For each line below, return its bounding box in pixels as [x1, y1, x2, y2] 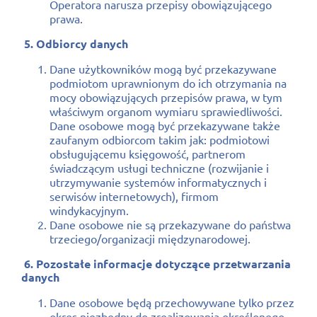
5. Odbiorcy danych [21, 35, 128, 51]
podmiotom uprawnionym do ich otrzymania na [50, 75, 287, 90]
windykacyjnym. [50, 202, 132, 217]
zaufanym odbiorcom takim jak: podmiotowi [50, 132, 270, 146]
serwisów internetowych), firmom [50, 188, 219, 203]
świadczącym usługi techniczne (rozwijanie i [50, 160, 269, 175]
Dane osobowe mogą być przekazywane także [50, 117, 280, 132]
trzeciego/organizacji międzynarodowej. [50, 231, 253, 246]
